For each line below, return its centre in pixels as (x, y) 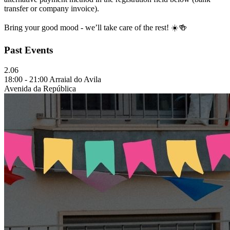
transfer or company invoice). (52, 8)
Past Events (28, 50)
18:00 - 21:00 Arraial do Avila (53, 80)
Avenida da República (40, 89)
